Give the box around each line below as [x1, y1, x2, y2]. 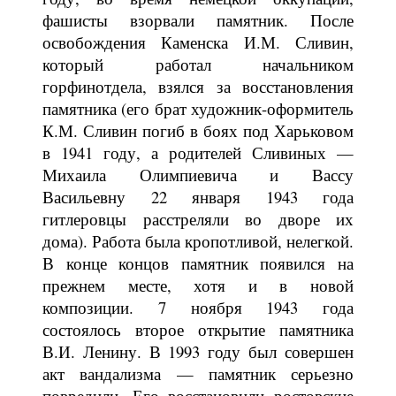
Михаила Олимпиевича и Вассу [42, 163, 354, 186]
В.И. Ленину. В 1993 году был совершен [42, 339, 354, 362]
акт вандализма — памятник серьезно [42, 362, 354, 385]
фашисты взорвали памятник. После [42, 8, 354, 31]
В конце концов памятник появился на [42, 251, 354, 274]
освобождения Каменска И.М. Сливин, [42, 30, 354, 53]
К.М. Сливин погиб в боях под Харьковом [42, 118, 354, 141]
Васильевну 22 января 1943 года [42, 185, 354, 208]
